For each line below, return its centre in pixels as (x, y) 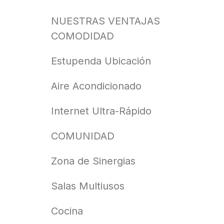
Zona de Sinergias (93, 161)
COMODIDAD (82, 36)
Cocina (67, 211)
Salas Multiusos (88, 186)
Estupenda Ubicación (101, 61)
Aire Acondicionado (96, 86)
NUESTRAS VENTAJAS (105, 21)
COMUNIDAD (83, 136)
